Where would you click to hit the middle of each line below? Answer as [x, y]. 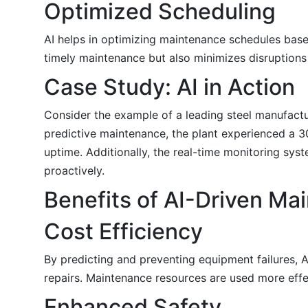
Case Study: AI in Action [169, 87]
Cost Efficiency [123, 231]
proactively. [74, 170]
